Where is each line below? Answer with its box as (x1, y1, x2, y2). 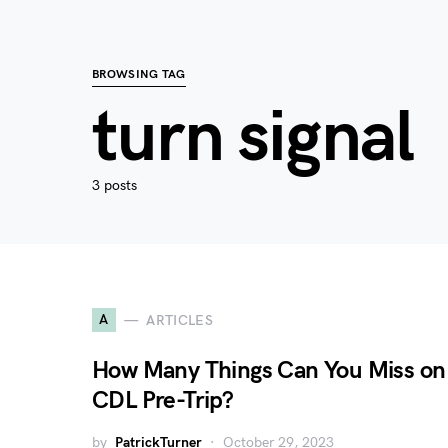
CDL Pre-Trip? (92, 386, 234, 415)
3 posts (92, 177, 137, 194)
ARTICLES (146, 311, 214, 329)
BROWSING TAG (92, 67, 186, 82)
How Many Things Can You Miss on (92, 356, 446, 385)
